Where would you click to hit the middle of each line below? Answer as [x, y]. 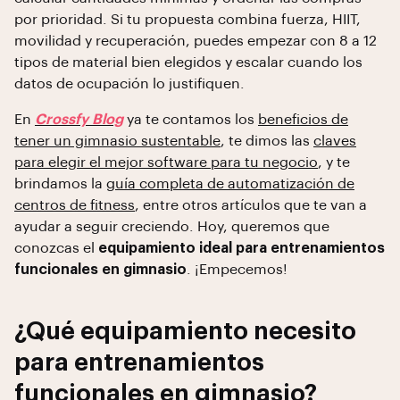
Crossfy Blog [79, 120]
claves [335, 141]
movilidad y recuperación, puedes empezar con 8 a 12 [196, 41]
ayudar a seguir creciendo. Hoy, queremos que [172, 227]
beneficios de [303, 120]
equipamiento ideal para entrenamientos [242, 248]
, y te [334, 162]
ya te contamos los [191, 120]
